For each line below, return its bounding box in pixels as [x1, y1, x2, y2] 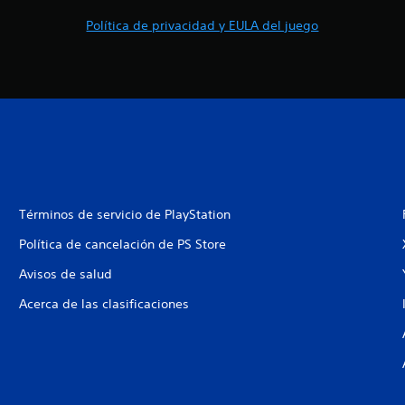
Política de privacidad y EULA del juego [86, 17, 319, 33]
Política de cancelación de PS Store [18, 236, 226, 252]
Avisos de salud [18, 266, 112, 282]
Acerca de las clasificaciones [18, 296, 189, 312]
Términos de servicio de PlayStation [18, 206, 231, 222]
